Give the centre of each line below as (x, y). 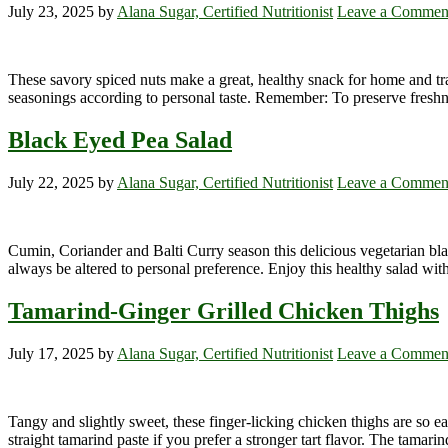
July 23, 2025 (51, 12)
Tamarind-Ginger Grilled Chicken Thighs (223, 310)
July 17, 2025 (51, 353)
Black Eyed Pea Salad (120, 140)
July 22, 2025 (51, 183)
